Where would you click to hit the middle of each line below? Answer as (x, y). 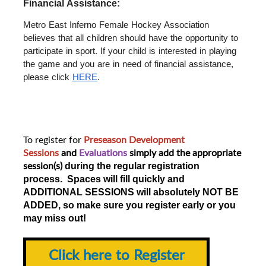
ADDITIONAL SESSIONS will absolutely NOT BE (131, 192)
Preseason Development (133, 139)
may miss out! (55, 218)
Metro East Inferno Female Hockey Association (116, 25)
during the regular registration (132, 166)
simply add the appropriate (185, 152)
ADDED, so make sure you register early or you (129, 205)
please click (48, 77)
